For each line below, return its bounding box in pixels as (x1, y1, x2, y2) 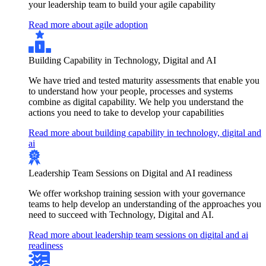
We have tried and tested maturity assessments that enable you (28, 75, 259, 85)
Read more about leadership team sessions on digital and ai (28, 230, 248, 240)
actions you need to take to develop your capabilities (28, 107, 224, 118)
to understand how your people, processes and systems (28, 86, 233, 96)
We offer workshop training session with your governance (28, 188, 245, 198)
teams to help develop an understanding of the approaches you (28, 199, 261, 209)
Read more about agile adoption (28, 20, 148, 30)
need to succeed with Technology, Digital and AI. (28, 210, 214, 220)
